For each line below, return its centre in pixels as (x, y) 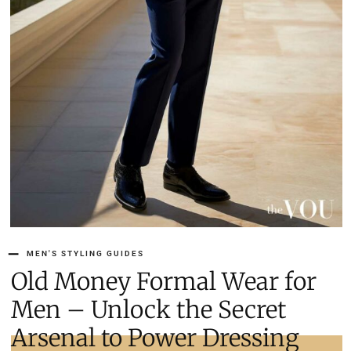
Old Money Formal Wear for (164, 282)
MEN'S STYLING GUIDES (85, 254)
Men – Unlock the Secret (148, 310)
